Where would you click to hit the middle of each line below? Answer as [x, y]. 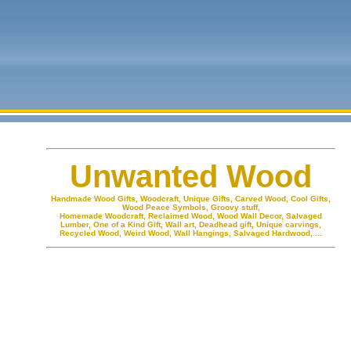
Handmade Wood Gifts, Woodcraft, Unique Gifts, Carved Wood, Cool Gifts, [191, 199]
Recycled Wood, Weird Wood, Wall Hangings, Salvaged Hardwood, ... [191, 233]
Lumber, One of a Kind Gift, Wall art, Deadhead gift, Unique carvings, [191, 224]
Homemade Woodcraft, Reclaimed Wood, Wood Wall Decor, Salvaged [191, 216]
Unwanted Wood [191, 176]
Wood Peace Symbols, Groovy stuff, [191, 207]
